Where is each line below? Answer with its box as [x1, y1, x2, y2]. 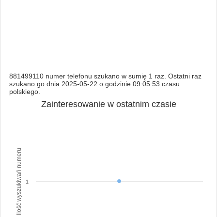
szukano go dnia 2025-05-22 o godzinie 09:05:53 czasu [9, 79, 180, 88]
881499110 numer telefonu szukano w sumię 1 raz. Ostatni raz [9, 72, 201, 80]
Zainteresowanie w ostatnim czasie [41, 99, 176, 109]
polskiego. [9, 87, 40, 95]
